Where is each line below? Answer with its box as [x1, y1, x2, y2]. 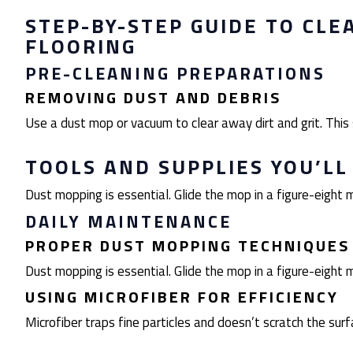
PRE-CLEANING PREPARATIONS [25, 60, 325, 87]
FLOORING [25, 31, 136, 61]
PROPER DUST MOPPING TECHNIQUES [25, 233, 350, 258]
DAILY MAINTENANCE [25, 208, 232, 235]
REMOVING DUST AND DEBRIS [25, 85, 281, 110]
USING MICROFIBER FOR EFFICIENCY [25, 284, 339, 309]
